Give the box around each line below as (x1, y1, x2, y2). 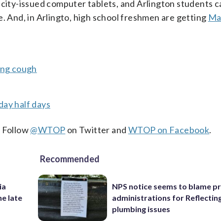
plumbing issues (112, 204, 171, 214)
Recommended (40, 153, 100, 164)
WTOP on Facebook (128, 124, 210, 135)
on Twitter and (65, 124, 128, 135)
